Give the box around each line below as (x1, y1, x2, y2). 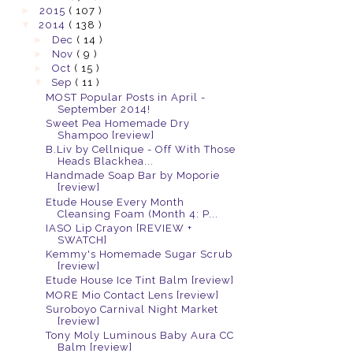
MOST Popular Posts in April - (46, 91, 206, 103)
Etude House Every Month (46, 195, 185, 208)
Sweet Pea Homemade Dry (46, 117, 191, 129)
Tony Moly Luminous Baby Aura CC (46, 329, 235, 342)
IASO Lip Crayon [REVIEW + (46, 221, 193, 234)
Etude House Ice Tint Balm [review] (46, 274, 235, 287)
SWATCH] (58, 233, 108, 246)
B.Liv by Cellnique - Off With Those (46, 143, 236, 156)
